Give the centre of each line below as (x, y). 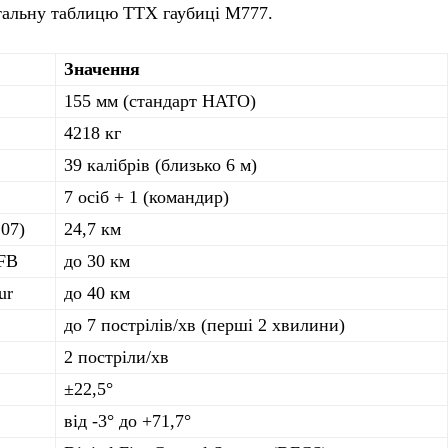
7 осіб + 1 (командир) (146, 196)
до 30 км (97, 260)
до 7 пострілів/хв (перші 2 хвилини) (204, 324)
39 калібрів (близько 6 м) (160, 164)
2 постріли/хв (116, 356)
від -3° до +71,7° (127, 420)
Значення (102, 68)
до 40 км (97, 292)
